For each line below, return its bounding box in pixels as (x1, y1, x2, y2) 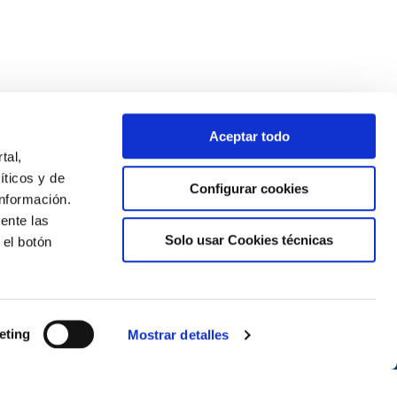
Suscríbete (16, 312, 83, 331)
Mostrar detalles (127, 327, 230, 342)
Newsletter (16, 278, 91, 297)
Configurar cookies (190, 180, 308, 196)
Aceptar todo (208, 128, 290, 144)
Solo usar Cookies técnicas (165, 232, 333, 248)
